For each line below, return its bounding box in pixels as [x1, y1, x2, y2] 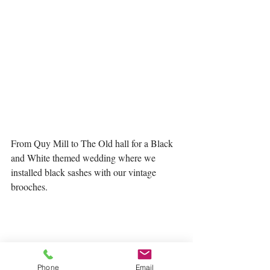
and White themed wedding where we [11, 151, 158, 164]
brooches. [11, 180, 51, 193]
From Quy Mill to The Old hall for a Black [11, 136, 175, 149]
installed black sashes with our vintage [11, 165, 159, 178]
